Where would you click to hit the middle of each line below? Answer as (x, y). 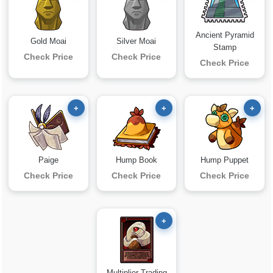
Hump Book (136, 160)
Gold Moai (48, 41)
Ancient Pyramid (225, 35)
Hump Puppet (225, 160)
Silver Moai (136, 41)
